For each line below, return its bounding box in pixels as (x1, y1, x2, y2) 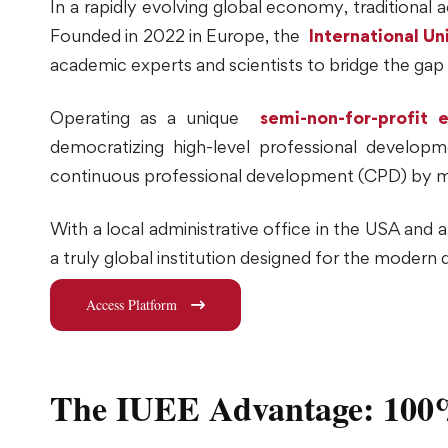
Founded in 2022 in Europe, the (50, 24, 309, 46)
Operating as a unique (50, 106, 250, 128)
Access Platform (86, 294, 177, 314)
